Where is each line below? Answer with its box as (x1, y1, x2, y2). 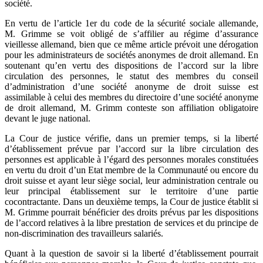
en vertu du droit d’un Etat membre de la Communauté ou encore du (5, 164, 258, 175)
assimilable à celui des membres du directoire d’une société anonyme (5, 92, 258, 102)
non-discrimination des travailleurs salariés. (5, 228, 163, 238)
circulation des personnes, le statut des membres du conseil (5, 70, 258, 81)
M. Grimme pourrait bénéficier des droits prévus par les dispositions (5, 207, 258, 217)
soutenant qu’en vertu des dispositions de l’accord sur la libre (5, 60, 258, 70)
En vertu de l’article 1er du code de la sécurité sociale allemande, (5, 18, 258, 28)
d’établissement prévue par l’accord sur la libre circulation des (5, 143, 258, 154)
